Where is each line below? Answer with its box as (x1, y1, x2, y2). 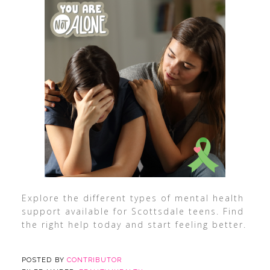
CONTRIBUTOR (66, 256, 122, 264)
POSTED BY (21, 256, 67, 264)
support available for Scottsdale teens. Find (21, 206, 244, 217)
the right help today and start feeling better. (21, 219, 246, 230)
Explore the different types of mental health (21, 192, 244, 204)
